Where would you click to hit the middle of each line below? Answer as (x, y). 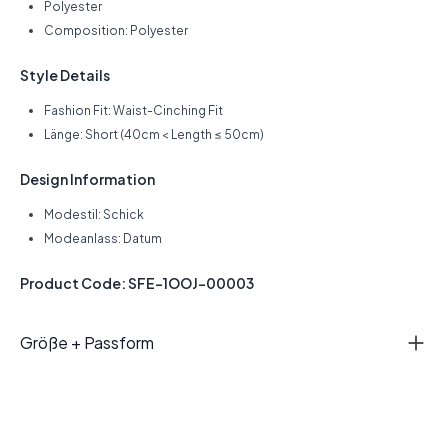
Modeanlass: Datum (103, 238)
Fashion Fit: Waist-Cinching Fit (133, 110)
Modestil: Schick (94, 214)
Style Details (65, 75)
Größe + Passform (87, 342)
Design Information (87, 179)
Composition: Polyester (116, 30)
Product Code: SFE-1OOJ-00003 (137, 283)
